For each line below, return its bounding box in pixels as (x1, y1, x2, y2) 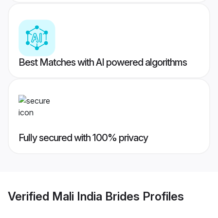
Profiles (140, 189, 184, 203)
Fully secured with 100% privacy (18, 132, 148, 144)
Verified (8, 189, 52, 203)
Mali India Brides (52, 189, 140, 203)
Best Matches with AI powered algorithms (18, 56, 187, 69)
